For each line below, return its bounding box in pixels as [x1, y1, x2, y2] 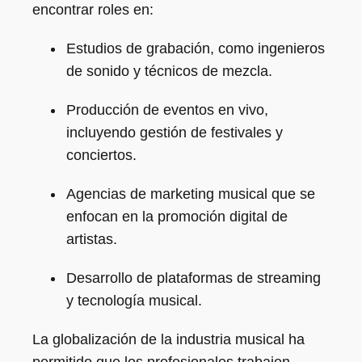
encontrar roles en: [32, 2, 154, 18]
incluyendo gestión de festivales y [66, 124, 283, 141]
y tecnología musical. [66, 293, 202, 309]
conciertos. [66, 147, 137, 163]
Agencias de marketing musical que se [66, 186, 315, 202]
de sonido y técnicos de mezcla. [66, 63, 272, 79]
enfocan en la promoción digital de [66, 208, 288, 225]
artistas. [66, 231, 117, 247]
